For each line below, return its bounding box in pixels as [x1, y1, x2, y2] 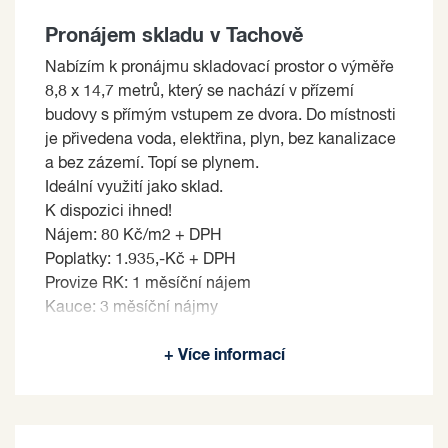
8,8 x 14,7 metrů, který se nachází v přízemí [45, 83, 354, 100]
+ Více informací [163, 346, 285, 363]
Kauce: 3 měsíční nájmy [45, 299, 218, 316]
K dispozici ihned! [45, 203, 172, 220]
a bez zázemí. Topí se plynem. [45, 155, 259, 172]
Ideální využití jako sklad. [45, 179, 223, 196]
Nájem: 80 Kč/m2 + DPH [45, 227, 222, 244]
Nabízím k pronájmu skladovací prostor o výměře [45, 59, 394, 76]
